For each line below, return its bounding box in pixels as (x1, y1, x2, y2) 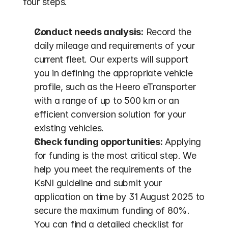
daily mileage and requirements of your (34, 40, 195, 51)
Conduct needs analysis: (34, 26, 144, 37)
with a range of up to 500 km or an (34, 95, 179, 106)
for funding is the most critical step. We (34, 150, 196, 161)
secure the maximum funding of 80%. (34, 205, 190, 216)
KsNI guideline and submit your (34, 178, 162, 188)
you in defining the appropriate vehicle (34, 68, 193, 78)
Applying (162, 136, 202, 147)
